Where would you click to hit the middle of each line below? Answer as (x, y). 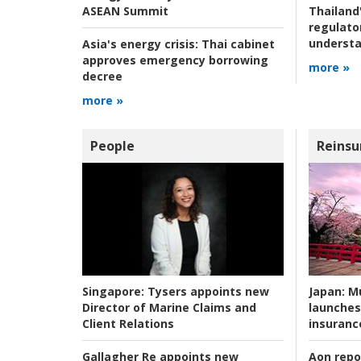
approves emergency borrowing (175, 60)
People (112, 145)
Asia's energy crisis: (140, 44)
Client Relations (128, 324)
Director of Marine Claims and (169, 308)
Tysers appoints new (207, 292)
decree (102, 76)
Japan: (326, 291)
